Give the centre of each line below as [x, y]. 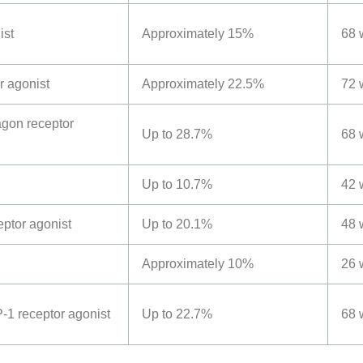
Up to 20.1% [177, 224]
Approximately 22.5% [203, 84]
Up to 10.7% [177, 185]
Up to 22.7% [177, 314]
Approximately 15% [198, 34]
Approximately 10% [198, 264]
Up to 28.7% [177, 135]
